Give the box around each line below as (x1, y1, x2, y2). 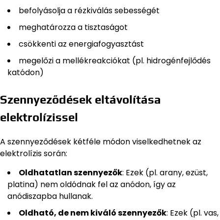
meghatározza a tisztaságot (19, 21, 128, 33)
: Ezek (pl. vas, (166, 207, 219, 219)
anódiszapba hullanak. (7, 190, 93, 202)
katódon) (7, 66, 44, 78)
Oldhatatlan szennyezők (19, 166, 122, 178)
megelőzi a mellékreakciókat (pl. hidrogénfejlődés (19, 55, 211, 66)
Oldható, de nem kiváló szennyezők (19, 207, 166, 219)
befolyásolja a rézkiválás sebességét (19, 4, 160, 16)
